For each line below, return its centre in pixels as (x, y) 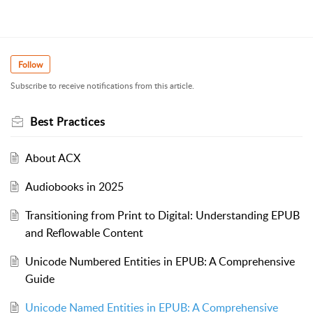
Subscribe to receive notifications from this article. (102, 85)
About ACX (52, 158)
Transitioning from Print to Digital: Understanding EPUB (162, 215)
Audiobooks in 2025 (74, 186)
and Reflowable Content (84, 232)
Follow (30, 64)
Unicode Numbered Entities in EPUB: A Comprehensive (160, 261)
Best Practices (67, 121)
